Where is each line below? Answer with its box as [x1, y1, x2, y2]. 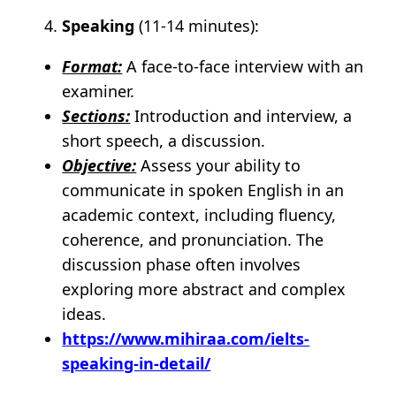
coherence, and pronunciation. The [62, 229, 324, 251]
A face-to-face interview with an [122, 56, 364, 78]
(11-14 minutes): [134, 15, 260, 37]
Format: [62, 56, 123, 78]
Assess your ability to [136, 155, 301, 177]
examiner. [62, 80, 135, 103]
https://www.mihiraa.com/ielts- [62, 328, 310, 350]
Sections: [62, 105, 131, 127]
